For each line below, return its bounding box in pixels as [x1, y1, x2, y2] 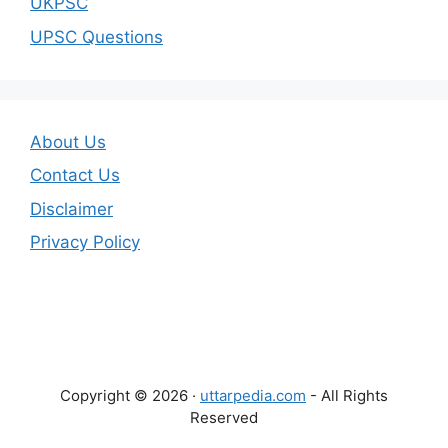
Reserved [190, 408, 258, 428]
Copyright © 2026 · [60, 386, 200, 406]
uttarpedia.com [200, 386, 306, 406]
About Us [30, 131, 106, 152]
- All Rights [306, 386, 388, 406]
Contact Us [30, 165, 120, 186]
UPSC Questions [30, 26, 163, 47]
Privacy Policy [30, 232, 140, 253]
